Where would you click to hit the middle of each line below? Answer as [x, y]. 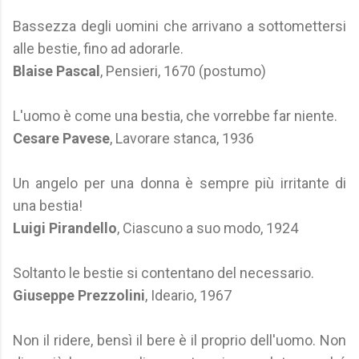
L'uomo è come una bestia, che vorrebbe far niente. [175, 116]
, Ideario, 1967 [188, 295]
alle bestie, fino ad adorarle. [98, 48]
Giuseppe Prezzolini [79, 295]
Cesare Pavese [61, 138]
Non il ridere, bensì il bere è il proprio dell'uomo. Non [179, 340]
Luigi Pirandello [65, 228]
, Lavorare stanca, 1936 [182, 138]
